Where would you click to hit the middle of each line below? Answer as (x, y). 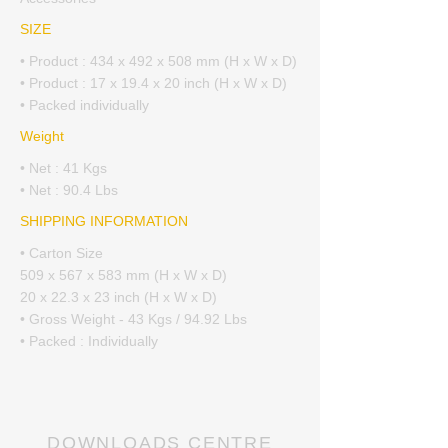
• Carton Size (61, 253)
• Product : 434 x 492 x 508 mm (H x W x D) (158, 61)
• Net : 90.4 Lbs (69, 190)
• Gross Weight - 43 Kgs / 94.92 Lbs (133, 319)
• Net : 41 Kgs (63, 168)
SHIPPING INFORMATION (104, 221)
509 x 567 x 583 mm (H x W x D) (123, 275)
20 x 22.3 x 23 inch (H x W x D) (118, 297)
